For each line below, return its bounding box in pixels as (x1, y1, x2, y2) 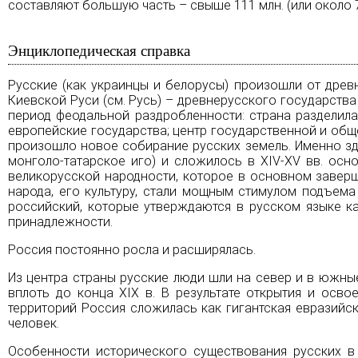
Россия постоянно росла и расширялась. (8, 241, 256, 257)
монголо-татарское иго (8, 153, 152, 169)
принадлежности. (8, 213, 113, 229)
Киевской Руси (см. (8, 92, 129, 108)
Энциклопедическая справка (8, 42, 190, 59)
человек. (8, 315, 59, 331)
